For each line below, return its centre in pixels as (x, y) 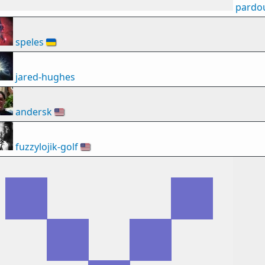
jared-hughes (45, 77)
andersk (34, 112)
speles (30, 42)
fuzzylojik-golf (47, 147)
